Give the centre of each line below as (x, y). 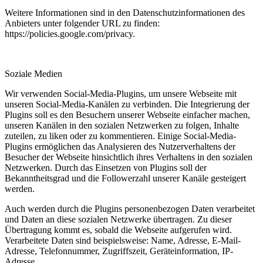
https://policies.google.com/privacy (69, 33)
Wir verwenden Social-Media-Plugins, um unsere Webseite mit (121, 93)
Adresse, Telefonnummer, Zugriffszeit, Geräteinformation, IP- (119, 251)
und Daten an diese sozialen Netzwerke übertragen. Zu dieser (118, 219)
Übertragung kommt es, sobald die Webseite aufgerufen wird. (118, 230)
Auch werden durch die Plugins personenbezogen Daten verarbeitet (130, 208)
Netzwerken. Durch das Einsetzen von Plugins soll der (106, 167)
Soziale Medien (33, 73)
